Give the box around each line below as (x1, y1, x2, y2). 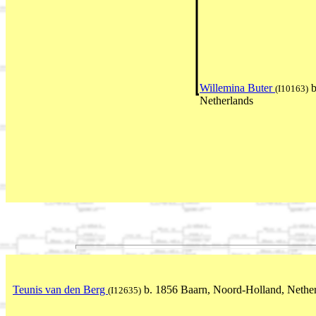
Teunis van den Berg (13, 283, 108, 296)
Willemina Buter (200, 82, 275, 95)
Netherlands (200, 95, 253, 107)
